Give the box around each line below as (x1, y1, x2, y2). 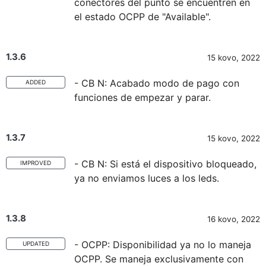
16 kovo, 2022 (207, 214, 260, 224)
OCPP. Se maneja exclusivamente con (74, 253, 243, 265)
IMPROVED (20, 159, 51, 166)
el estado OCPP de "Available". (74, 11, 211, 23)
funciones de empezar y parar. (74, 91, 211, 103)
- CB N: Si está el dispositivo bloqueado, (74, 158, 256, 170)
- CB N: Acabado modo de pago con (74, 77, 239, 89)
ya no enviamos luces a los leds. (74, 172, 219, 184)
